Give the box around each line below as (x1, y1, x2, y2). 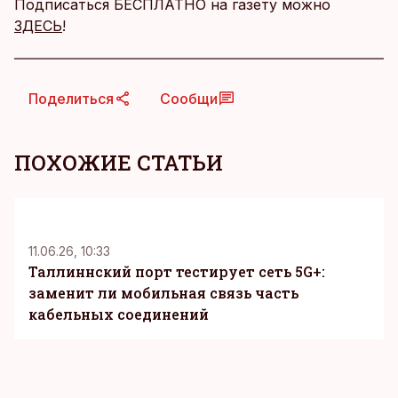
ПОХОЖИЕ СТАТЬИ (14, 148, 223, 177)
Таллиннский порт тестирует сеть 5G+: (28, 262, 325, 281)
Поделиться (28, 90, 114, 107)
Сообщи (160, 90, 218, 107)
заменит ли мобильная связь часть (28, 283, 298, 302)
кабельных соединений (28, 305, 209, 323)
